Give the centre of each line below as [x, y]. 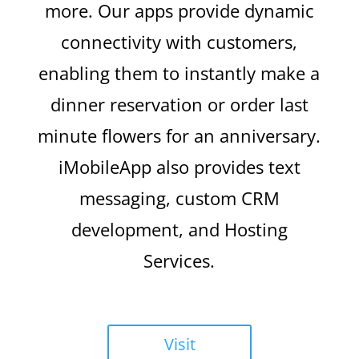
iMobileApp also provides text [179, 167]
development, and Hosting [179, 230]
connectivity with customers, [179, 42]
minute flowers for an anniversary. [179, 136]
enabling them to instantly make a [179, 73]
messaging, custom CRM [179, 198]
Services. [179, 261]
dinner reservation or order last [179, 105]
